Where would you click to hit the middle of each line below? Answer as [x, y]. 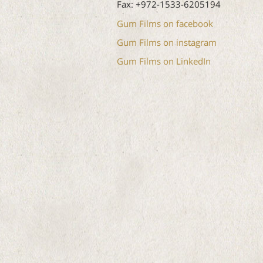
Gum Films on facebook [165, 24]
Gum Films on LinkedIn [163, 62]
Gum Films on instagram [166, 43]
